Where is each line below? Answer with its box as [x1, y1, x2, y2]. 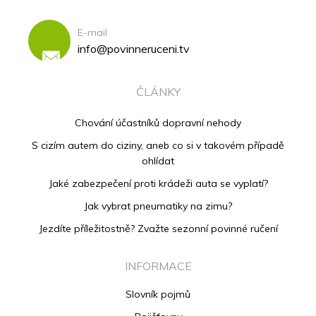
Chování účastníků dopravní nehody [75, 116, 241, 130]
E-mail [78, 25, 107, 39]
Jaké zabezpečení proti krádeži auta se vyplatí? [48, 177, 268, 190]
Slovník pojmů [126, 288, 190, 301]
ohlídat [142, 154, 174, 168]
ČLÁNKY [135, 85, 181, 99]
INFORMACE [124, 259, 192, 274]
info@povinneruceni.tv [78, 41, 190, 56]
